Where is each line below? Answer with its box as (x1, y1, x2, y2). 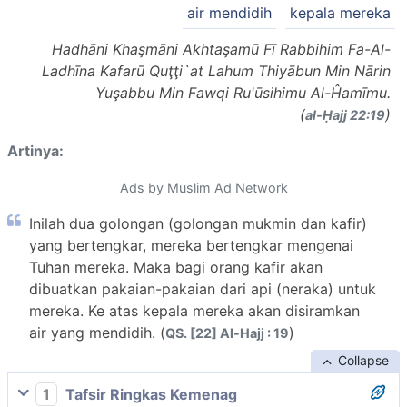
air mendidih (187, 3, 272, 22)
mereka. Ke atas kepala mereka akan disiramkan (29, 301, 360, 320)
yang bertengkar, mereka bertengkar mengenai (29, 235, 353, 254)
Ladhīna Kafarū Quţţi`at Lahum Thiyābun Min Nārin (42, 61, 391, 80)
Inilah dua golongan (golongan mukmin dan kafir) (29, 213, 367, 233)
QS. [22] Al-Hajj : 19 (165, 324, 289, 341)
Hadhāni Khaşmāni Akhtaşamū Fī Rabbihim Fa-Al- (52, 39, 391, 58)
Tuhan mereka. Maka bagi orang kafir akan (29, 257, 323, 276)
